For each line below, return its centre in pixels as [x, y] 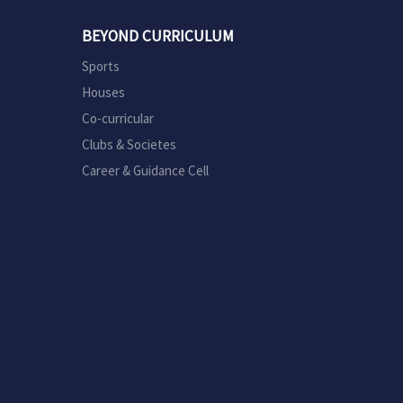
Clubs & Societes [129, 144]
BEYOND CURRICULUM [158, 36]
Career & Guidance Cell [145, 170]
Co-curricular [118, 118]
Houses [103, 92]
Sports [101, 66]
